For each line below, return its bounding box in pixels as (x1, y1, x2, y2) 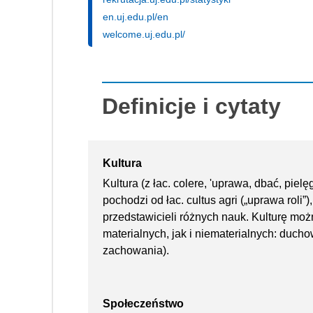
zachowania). (103, 244, 169, 256)
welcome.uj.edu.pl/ (103, 28, 185, 40)
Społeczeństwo (103, 297, 184, 310)
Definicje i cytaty (102, 93, 281, 119)
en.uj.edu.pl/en (103, 10, 168, 22)
